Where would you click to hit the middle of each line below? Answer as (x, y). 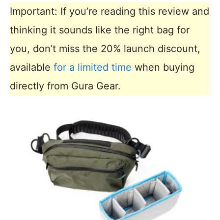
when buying (163, 68)
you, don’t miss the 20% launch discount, (105, 49)
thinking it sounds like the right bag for (100, 30)
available (32, 68)
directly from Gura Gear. (65, 86)
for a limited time (93, 68)
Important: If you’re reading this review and (110, 12)
